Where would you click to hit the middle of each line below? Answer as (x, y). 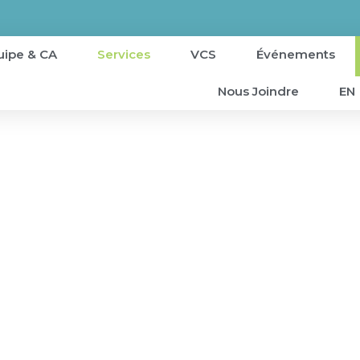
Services (123, 54)
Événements (295, 54)
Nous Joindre (258, 91)
